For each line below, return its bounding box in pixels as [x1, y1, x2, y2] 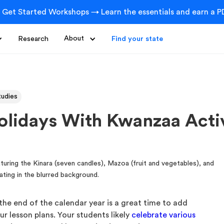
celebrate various [131, 211, 196, 219]
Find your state [111, 35, 163, 42]
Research [18, 35, 48, 42]
